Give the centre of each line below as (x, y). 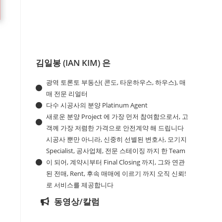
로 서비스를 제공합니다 (80, 185)
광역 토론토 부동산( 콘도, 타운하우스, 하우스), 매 (116, 82)
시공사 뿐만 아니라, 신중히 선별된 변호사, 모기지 (117, 139)
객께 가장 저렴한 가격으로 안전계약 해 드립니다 (115, 128)
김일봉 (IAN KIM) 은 (73, 62)
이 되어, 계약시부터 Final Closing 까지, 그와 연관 (116, 162)
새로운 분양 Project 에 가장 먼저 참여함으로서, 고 (117, 116)
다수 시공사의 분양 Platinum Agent (97, 105)
